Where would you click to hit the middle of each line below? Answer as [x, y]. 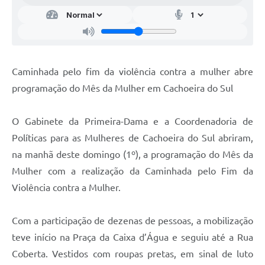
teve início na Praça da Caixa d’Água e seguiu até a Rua [132, 237]
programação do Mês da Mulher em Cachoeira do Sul [122, 88]
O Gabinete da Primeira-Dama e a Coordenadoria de [132, 121]
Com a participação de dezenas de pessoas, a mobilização [132, 220]
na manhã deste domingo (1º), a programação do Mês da [132, 154]
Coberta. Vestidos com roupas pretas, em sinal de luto [132, 253]
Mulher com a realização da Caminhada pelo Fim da [132, 171]
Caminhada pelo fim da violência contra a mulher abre [132, 71]
